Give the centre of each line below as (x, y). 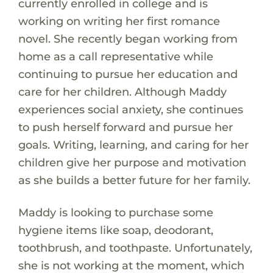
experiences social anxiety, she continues (130, 109)
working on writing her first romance (119, 21)
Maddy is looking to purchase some (115, 212)
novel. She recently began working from (128, 38)
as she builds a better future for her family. (134, 180)
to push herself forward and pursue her (125, 127)
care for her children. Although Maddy (122, 91)
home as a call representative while (115, 56)
